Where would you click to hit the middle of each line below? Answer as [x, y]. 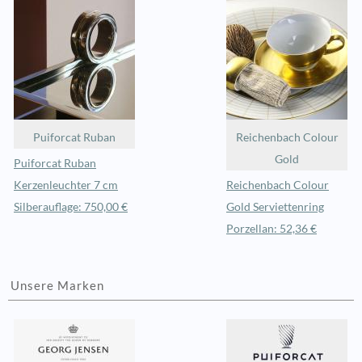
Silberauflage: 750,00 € [71, 206]
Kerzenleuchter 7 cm [66, 185]
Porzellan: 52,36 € [271, 228]
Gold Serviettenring [275, 206]
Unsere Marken [57, 286]
